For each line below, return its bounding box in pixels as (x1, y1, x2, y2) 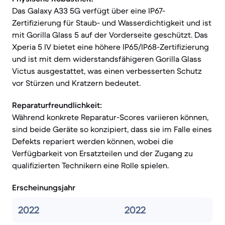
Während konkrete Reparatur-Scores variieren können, (12, 112, 208, 122)
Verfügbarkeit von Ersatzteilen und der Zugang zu (12, 148, 193, 158)
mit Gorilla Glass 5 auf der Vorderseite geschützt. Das (12, 30, 208, 40)
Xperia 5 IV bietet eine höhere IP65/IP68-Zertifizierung (12, 42, 209, 52)
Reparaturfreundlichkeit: (12, 100, 102, 110)
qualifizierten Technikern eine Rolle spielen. (12, 160, 169, 170)
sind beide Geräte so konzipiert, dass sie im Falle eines (12, 124, 212, 134)
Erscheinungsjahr (12, 182, 75, 192)
